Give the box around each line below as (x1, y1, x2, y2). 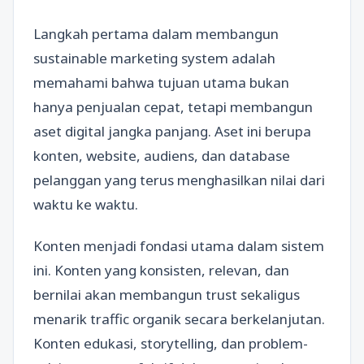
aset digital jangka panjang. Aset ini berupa (33, 121, 311, 141)
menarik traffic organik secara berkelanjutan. (33, 309, 325, 328)
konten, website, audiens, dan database (33, 145, 290, 165)
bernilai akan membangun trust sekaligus (33, 284, 300, 304)
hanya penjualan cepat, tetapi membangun (33, 97, 313, 116)
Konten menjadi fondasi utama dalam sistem (33, 236, 324, 255)
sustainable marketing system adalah (33, 48, 275, 67)
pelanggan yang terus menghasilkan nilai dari (33, 170, 325, 189)
